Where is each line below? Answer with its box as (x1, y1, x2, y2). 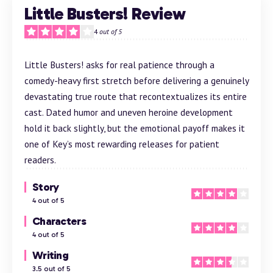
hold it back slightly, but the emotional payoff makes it (24, 122, 245, 135)
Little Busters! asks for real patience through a (24, 58, 214, 71)
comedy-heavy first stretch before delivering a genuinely (24, 74, 249, 87)
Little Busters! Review (24, 4, 185, 24)
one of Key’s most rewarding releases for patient (24, 138, 219, 151)
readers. (24, 154, 56, 166)
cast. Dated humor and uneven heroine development (24, 106, 233, 119)
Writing (32, 249, 69, 263)
